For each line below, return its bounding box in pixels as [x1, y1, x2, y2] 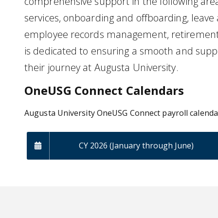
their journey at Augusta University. [24, 60, 181, 74]
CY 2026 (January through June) [78, 140, 194, 151]
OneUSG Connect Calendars [24, 82, 184, 98]
